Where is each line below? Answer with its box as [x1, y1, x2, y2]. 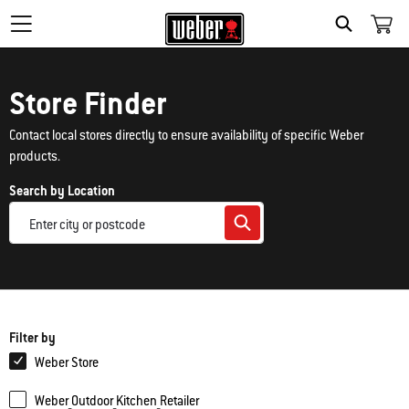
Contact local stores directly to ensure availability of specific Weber [9, 127, 363, 143]
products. [9, 148, 60, 164]
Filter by [9, 330, 56, 346]
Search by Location [9, 183, 115, 199]
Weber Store [35, 354, 99, 371]
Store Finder [9, 83, 167, 123]
